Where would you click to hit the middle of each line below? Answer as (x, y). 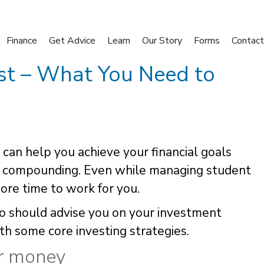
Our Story (162, 40)
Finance (22, 40)
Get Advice (72, 40)
